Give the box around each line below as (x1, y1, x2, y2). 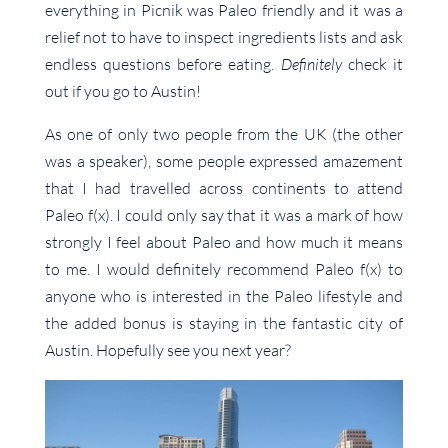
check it (341, 53, 404, 74)
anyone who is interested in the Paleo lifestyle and (44, 285, 404, 306)
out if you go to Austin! (44, 80, 201, 101)
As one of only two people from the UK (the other (44, 123, 404, 144)
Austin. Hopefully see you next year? (44, 339, 291, 360)
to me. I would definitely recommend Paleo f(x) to (44, 258, 404, 279)
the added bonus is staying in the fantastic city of (44, 312, 404, 333)
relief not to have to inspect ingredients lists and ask (44, 26, 404, 47)
